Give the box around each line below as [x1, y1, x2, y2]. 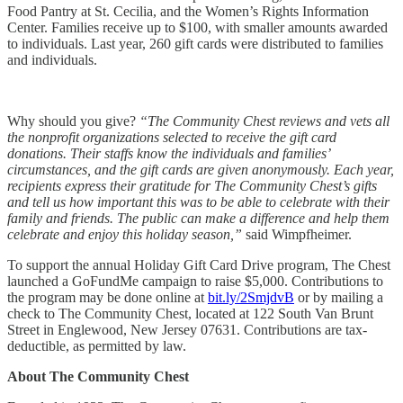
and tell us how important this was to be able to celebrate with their [7, 193, 390, 210]
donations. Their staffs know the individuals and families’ [7, 145, 329, 161]
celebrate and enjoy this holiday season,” [7, 226, 242, 242]
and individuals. [7, 51, 97, 67]
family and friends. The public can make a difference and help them [7, 210, 390, 226]
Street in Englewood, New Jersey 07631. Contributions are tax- [7, 321, 367, 337]
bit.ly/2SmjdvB [208, 289, 294, 305]
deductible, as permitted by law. [7, 337, 186, 354]
